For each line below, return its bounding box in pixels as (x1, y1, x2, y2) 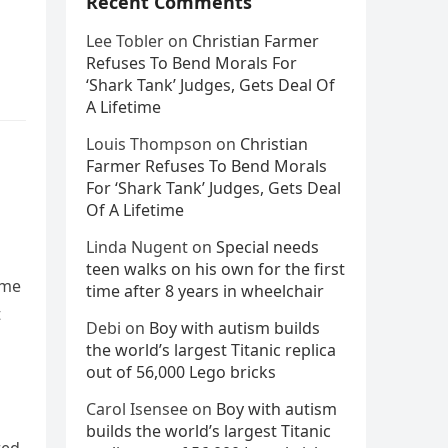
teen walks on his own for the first (86, 258, 345, 280)
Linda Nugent (86, 236, 188, 258)
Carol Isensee (86, 398, 188, 420)
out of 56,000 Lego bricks (86, 361, 276, 383)
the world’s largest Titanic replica (86, 339, 336, 361)
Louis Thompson (86, 133, 212, 155)
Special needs (216, 236, 319, 258)
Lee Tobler (86, 30, 164, 52)
